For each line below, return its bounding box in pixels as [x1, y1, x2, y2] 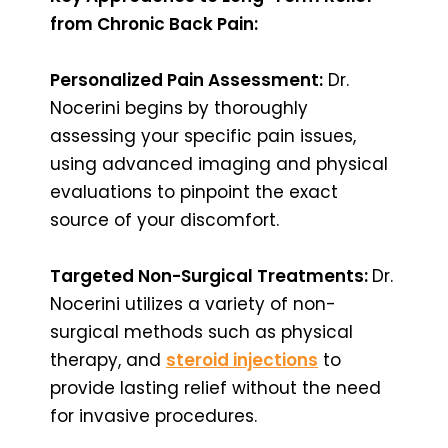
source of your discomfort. [50, 207, 279, 232]
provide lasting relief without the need [50, 375, 381, 400]
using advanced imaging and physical [50, 151, 388, 176]
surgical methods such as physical [50, 319, 353, 344]
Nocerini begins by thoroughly [50, 95, 308, 120]
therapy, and [50, 347, 166, 372]
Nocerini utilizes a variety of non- [50, 291, 336, 316]
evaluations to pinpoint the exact [50, 179, 338, 204]
